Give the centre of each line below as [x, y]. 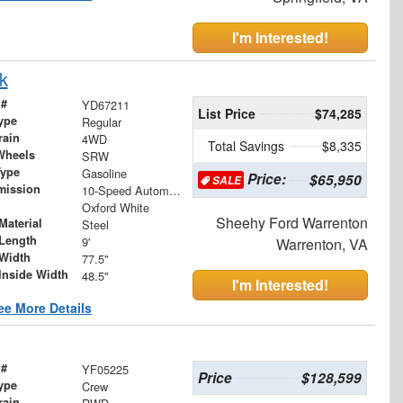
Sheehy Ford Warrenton [291, 222]
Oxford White [115, 207]
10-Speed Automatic [175, 190]
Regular [101, 121]
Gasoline [104, 173]
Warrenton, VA [322, 244]
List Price [226, 113]
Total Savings [246, 145]
